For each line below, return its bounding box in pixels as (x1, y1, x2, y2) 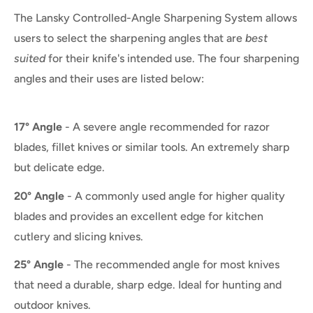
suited (14, 52, 45, 66)
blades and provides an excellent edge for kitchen (14, 209, 263, 223)
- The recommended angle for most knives (64, 257, 279, 271)
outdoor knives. (14, 298, 91, 312)
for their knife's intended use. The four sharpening (48, 52, 299, 66)
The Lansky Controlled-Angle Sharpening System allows (14, 11, 297, 25)
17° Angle (14, 120, 65, 134)
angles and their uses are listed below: (14, 72, 204, 86)
